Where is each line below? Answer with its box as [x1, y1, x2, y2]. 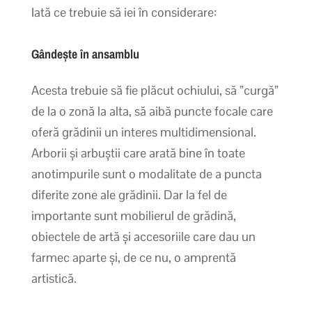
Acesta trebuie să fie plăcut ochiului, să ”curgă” [31, 81, 279, 98]
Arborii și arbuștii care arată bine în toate [31, 144, 245, 161]
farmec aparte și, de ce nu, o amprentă [31, 249, 236, 265]
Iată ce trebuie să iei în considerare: [31, 3, 217, 20]
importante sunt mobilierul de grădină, [31, 207, 236, 224]
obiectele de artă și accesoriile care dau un [31, 228, 256, 244]
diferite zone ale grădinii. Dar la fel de [31, 186, 227, 203]
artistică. [31, 270, 77, 286]
